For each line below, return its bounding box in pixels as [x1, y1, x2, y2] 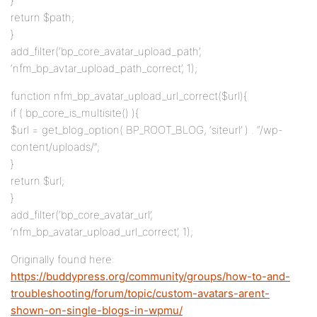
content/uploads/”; [11, 140, 100, 154]
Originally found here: [11, 253, 115, 266]
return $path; [11, 11, 74, 24]
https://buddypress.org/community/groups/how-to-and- [11, 270, 290, 283]
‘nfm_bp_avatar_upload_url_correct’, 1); [11, 225, 193, 238]
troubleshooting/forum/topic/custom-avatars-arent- [11, 287, 270, 300]
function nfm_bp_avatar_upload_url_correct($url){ [11, 89, 247, 103]
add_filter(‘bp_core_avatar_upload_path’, [11, 45, 202, 58]
